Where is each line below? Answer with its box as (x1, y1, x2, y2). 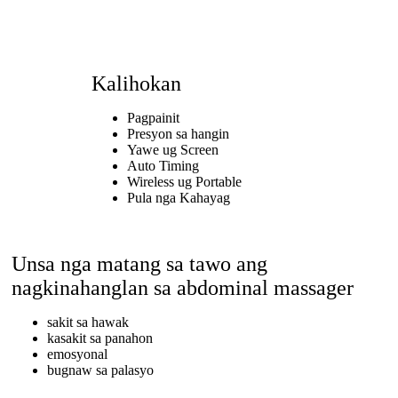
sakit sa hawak (46, 314, 129, 330)
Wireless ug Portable (126, 174, 242, 190)
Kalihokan (91, 72, 181, 96)
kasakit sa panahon (46, 330, 153, 346)
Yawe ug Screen (126, 142, 219, 158)
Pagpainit (126, 110, 179, 126)
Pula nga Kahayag (126, 190, 230, 206)
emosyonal (46, 346, 107, 362)
